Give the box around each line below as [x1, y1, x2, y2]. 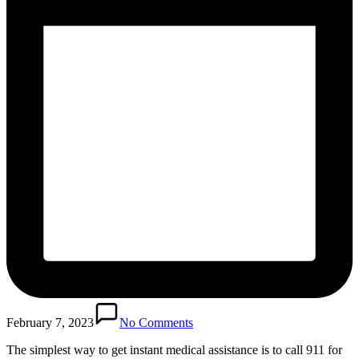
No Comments [119, 315, 193, 329]
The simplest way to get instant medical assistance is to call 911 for [6, 342, 342, 357]
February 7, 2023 [6, 315, 94, 329]
